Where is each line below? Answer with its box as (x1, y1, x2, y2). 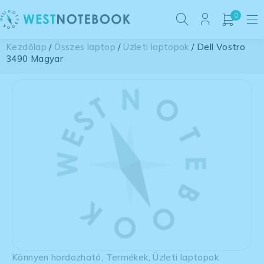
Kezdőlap (6, 41, 47, 53)
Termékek (105, 251, 148, 263)
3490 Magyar (6, 53, 64, 65)
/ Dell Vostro (189, 41, 245, 53)
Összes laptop (54, 41, 115, 53)
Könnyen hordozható (12, 251, 101, 263)
